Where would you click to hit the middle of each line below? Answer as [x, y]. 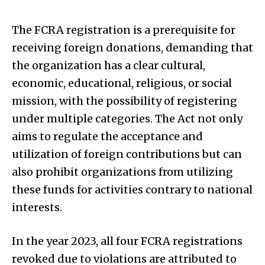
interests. [37, 207]
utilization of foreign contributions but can [127, 154]
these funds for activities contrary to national [132, 189]
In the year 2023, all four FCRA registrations [127, 241]
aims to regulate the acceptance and [107, 136]
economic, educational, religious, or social [122, 83]
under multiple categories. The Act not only [127, 118]
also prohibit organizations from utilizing [122, 172]
